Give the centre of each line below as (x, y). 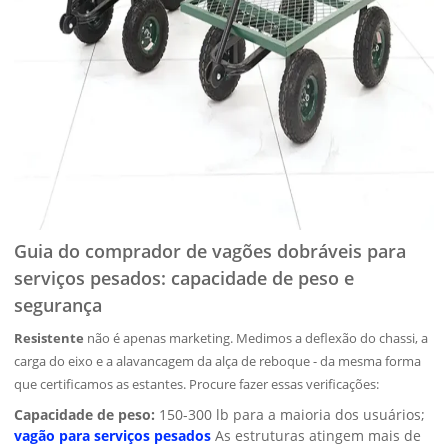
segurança (58, 305)
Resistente (49, 338)
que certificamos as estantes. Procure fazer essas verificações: (197, 384)
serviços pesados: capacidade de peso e (184, 278)
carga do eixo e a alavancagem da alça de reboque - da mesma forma (218, 361)
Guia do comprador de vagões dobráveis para (210, 251)
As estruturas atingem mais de (316, 435)
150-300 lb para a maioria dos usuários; (290, 414)
